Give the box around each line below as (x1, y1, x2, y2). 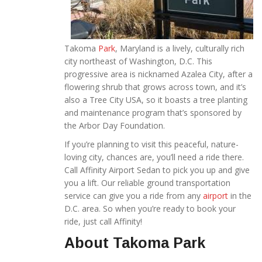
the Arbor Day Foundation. (64, 120, 165, 132)
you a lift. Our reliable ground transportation (64, 177, 230, 189)
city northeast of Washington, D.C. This (64, 56, 212, 67)
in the (228, 190, 251, 202)
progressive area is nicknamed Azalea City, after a (64, 68, 253, 80)
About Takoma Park (64, 235, 205, 251)
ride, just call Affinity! (64, 216, 142, 227)
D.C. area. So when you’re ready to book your (64, 203, 236, 215)
